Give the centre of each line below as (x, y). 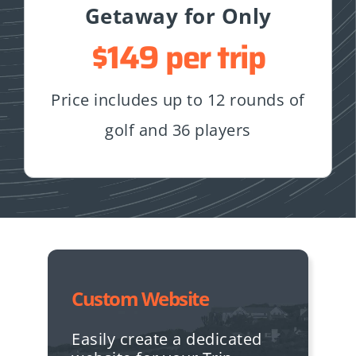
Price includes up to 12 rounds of (178, 99)
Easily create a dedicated (167, 339)
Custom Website (140, 298)
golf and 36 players (178, 130)
